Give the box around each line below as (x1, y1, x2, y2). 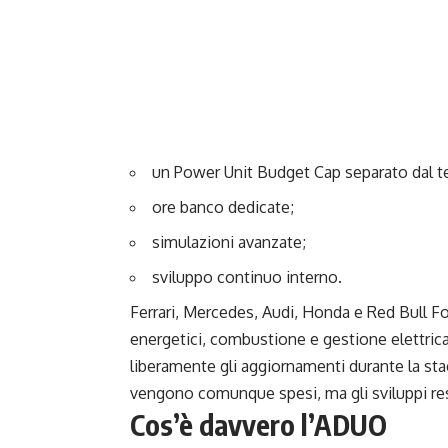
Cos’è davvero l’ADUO (130, 407, 387, 443)
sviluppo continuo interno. (152, 267, 342, 288)
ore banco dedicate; (152, 197, 294, 218)
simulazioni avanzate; (152, 232, 306, 253)
